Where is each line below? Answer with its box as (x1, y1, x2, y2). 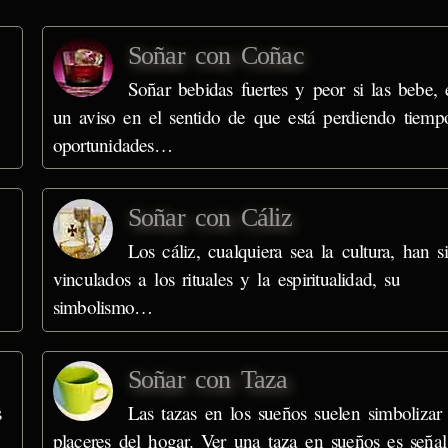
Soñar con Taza (127, 365, 288, 395)
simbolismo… (52, 294, 153, 320)
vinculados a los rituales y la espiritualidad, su (52, 266, 400, 292)
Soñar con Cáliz (127, 203, 292, 233)
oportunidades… (52, 131, 172, 157)
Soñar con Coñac (127, 40, 304, 70)
